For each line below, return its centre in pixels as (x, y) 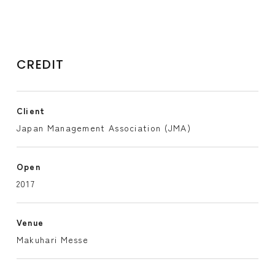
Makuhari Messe (52, 239)
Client (31, 110)
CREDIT (40, 64)
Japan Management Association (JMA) (104, 128)
